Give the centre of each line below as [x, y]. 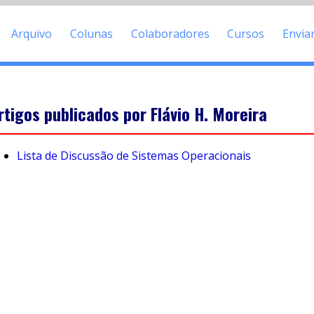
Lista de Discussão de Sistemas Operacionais [134, 156]
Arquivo [32, 33]
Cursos [246, 33]
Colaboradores [170, 33]
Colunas [92, 33]
